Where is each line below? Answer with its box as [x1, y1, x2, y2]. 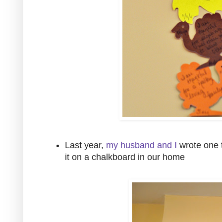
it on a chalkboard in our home [65, 152, 185, 162]
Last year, [65, 140, 106, 150]
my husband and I [106, 140, 177, 150]
